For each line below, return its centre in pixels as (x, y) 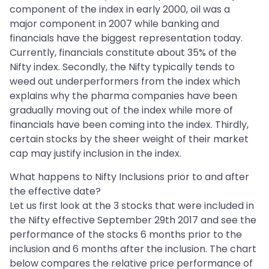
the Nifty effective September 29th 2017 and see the (133, 220)
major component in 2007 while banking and (114, 24)
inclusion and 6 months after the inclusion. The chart (133, 249)
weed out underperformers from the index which (125, 82)
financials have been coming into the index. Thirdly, (129, 125)
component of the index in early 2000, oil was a (120, 10)
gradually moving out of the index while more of (121, 110)
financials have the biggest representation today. (126, 38)
